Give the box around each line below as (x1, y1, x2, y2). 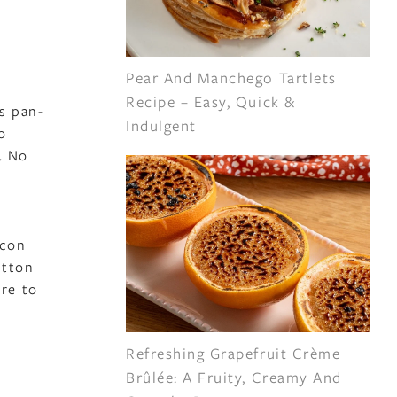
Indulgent (126, 115, 197, 136)
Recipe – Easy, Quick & (126, 91, 296, 112)
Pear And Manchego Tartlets (126, 67, 337, 88)
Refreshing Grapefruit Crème (126, 343, 341, 363)
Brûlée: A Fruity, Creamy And (126, 367, 342, 387)
